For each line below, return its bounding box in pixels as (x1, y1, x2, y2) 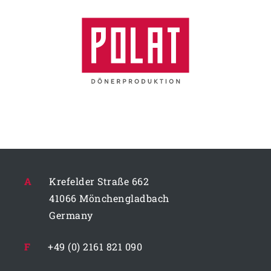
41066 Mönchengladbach (49, 191, 169, 204)
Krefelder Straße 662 (49, 174, 149, 188)
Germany (49, 208, 93, 221)
